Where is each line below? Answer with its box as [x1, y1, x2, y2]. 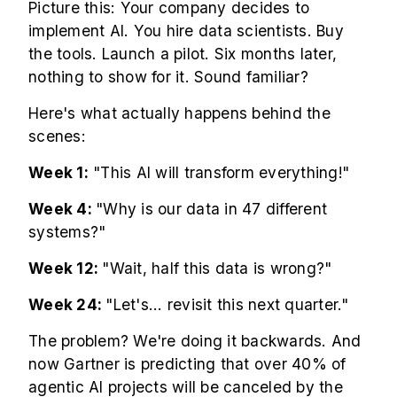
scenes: [28, 127, 86, 146]
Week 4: [28, 199, 96, 219]
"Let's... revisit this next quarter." [105, 295, 349, 315]
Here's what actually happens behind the [28, 104, 331, 123]
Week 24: [28, 295, 106, 315]
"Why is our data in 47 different [96, 199, 327, 219]
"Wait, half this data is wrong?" [102, 259, 337, 278]
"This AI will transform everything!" [88, 163, 354, 183]
